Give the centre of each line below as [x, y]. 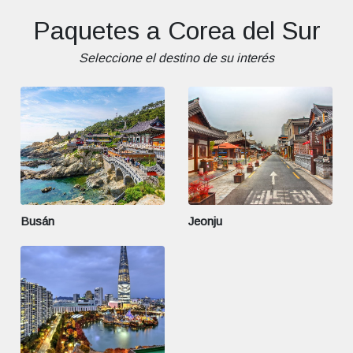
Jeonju [205, 221]
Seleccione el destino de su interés [176, 58]
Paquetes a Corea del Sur [176, 30]
